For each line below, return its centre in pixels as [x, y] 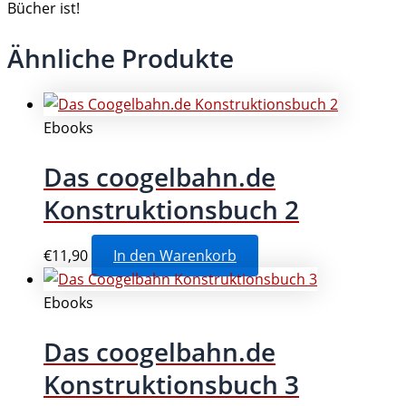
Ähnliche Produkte [121, 58]
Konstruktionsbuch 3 [171, 385]
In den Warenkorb [175, 256]
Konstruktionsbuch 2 [171, 210]
